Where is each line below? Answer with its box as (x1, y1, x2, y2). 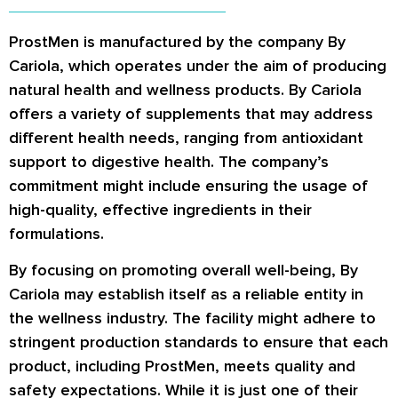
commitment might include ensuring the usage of (9, 175, 368, 195)
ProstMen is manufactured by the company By (9, 31, 346, 52)
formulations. (9, 223, 104, 243)
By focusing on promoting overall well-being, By (9, 260, 358, 281)
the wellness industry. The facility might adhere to (9, 308, 376, 329)
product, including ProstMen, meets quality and (9, 356, 355, 377)
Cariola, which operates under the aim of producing (9, 55, 386, 76)
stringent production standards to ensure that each (9, 332, 388, 353)
